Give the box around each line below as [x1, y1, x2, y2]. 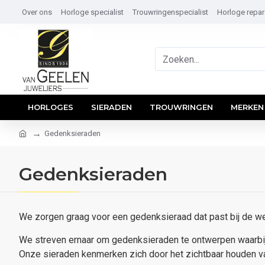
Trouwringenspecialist [132, 7, 208, 17]
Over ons [22, 7, 52, 17]
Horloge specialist [61, 7, 124, 17]
